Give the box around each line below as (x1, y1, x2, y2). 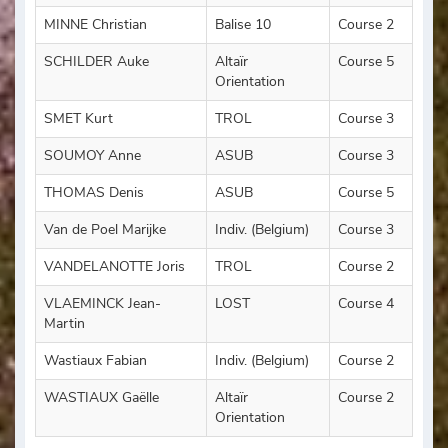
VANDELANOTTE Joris (44, 256, 185, 276)
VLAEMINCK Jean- (44, 293, 161, 313)
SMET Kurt (44, 108, 113, 128)
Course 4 (338, 293, 394, 313)
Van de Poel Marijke (44, 219, 166, 239)
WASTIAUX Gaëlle (44, 387, 159, 407)
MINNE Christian (44, 14, 147, 34)
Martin (44, 313, 85, 333)
